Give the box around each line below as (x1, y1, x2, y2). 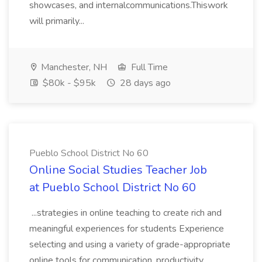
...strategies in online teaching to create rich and (29, 206, 222, 219)
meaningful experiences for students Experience (29, 222, 224, 235)
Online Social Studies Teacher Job (29, 162, 207, 178)
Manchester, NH (39, 61, 107, 74)
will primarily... (29, 15, 87, 27)
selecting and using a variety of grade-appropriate (29, 238, 230, 251)
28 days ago (118, 77, 171, 89)
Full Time (129, 61, 168, 74)
